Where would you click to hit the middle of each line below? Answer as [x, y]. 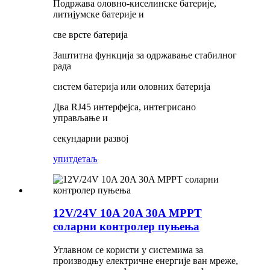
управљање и [80, 118]
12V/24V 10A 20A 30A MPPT [127, 213]
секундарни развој [91, 138]
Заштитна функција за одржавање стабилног [145, 55]
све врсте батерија [90, 34]
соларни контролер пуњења [126, 227]
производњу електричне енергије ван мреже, [146, 260]
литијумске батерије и [99, 14]
